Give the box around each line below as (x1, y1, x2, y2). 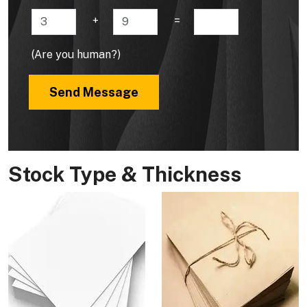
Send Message (49, 84, 138, 99)
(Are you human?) (32, 47, 121, 61)
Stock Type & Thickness (8, 161, 241, 186)
